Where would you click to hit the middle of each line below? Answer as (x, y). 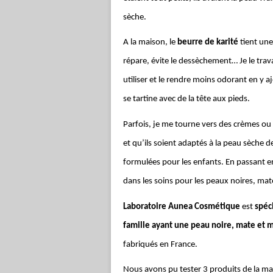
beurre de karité (208, 43)
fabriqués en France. (160, 244)
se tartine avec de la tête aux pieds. (186, 99)
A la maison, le (150, 43)
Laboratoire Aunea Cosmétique (182, 207)
